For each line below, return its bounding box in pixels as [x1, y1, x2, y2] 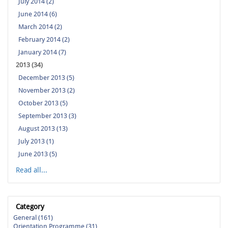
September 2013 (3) [18, 112, 76, 120]
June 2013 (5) [18, 150, 57, 158]
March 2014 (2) [18, 23, 62, 31]
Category [16, 203, 44, 211]
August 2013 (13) [18, 125, 68, 133]
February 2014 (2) [18, 36, 70, 44]
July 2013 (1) [18, 137, 54, 146]
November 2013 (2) [18, 87, 75, 95]
